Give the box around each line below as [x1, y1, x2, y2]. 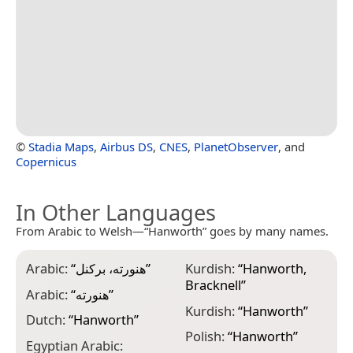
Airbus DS [100, 139, 153, 155]
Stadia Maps [28, 139, 94, 155]
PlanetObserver [194, 139, 278, 155]
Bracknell [184, 276, 241, 295]
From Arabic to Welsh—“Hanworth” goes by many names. [16, 223, 329, 240]
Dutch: [26, 310, 69, 329]
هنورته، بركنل [76, 259, 146, 278]
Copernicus [16, 154, 76, 170]
